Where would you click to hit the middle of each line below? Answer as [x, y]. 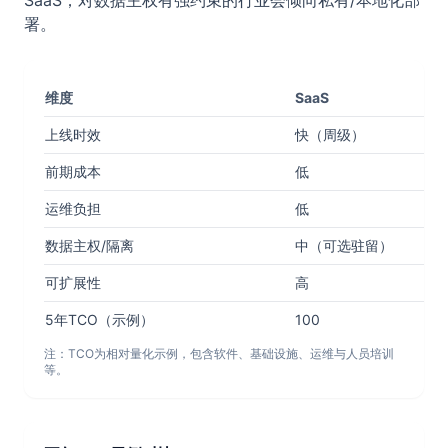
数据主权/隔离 [89, 245]
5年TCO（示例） [99, 319]
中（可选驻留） [344, 245]
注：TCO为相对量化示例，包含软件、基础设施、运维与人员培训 [219, 353]
